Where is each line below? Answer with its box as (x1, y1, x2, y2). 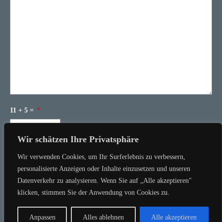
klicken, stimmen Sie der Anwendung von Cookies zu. (17, 189, 169, 196)
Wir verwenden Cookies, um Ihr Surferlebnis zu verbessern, (17, 153, 185, 161)
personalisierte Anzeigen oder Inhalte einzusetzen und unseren (17, 165, 190, 172)
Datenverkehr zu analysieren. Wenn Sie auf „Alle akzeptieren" (17, 177, 192, 184)
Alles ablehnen (82, 214, 124, 221)
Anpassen (29, 214, 55, 221)
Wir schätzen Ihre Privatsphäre (17, 134, 139, 144)
